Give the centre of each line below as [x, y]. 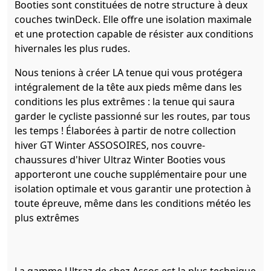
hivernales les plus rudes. [72, 49]
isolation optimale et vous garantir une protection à [133, 189]
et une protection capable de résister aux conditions [134, 34]
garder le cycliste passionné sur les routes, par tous [132, 116]
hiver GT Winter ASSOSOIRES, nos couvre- [110, 145]
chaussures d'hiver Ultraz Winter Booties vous [120, 160]
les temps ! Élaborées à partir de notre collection [125, 131]
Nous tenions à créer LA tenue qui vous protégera [129, 73]
